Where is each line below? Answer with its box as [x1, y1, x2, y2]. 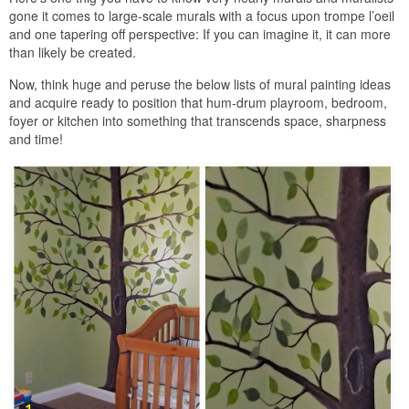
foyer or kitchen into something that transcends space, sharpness [9, 110, 386, 130]
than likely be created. [9, 42, 136, 61]
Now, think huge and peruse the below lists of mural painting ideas [9, 74, 391, 93]
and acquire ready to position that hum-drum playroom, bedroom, [9, 92, 387, 111]
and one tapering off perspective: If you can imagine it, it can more [9, 24, 391, 43]
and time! [9, 129, 63, 148]
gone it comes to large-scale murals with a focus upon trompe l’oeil [9, 5, 394, 25]
